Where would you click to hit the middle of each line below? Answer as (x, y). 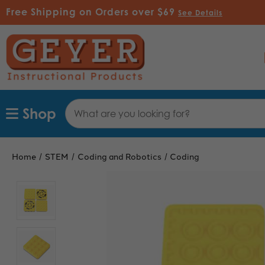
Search (80, 104)
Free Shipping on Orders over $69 (92, 12)
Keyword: (84, 117)
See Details (200, 12)
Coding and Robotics (119, 156)
